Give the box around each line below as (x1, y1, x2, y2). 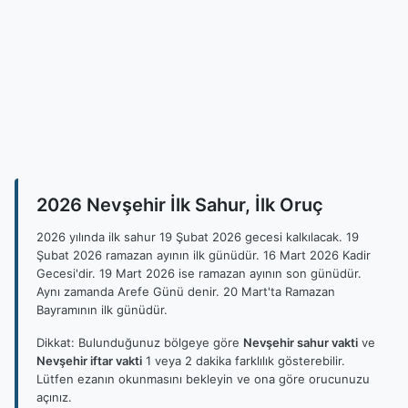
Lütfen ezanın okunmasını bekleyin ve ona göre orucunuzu (36, 372, 370, 386)
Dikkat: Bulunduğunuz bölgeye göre (36, 335, 243, 350)
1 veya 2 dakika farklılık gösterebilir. (142, 353, 345, 368)
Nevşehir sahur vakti (243, 335, 358, 350)
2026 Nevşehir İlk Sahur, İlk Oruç (36, 194, 323, 216)
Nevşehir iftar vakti (36, 353, 142, 368)
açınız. (36, 390, 72, 404)
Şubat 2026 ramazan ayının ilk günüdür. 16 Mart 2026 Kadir (36, 248, 371, 262)
